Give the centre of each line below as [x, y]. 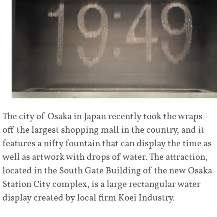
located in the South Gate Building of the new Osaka [107, 171]
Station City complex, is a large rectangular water [101, 184]
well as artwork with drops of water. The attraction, [105, 157]
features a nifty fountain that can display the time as [107, 144]
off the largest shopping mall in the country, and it [103, 130]
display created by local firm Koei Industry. [88, 198]
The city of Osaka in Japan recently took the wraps [102, 116]
